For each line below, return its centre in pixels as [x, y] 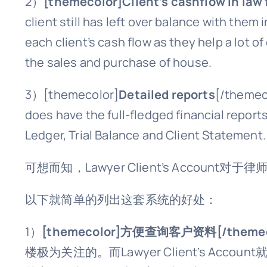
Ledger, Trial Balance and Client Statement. [145, 135]
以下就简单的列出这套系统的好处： [121, 200]
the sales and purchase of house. [119, 63]
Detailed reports [167, 95]
